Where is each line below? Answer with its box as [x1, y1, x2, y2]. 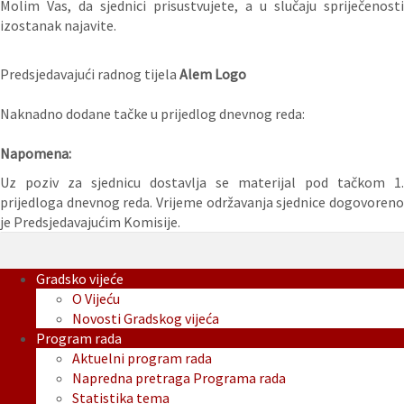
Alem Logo [179, 65, 246, 84]
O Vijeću [72, 289, 120, 308]
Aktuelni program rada [72, 349, 212, 368]
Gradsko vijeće [36, 270, 124, 289]
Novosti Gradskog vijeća [72, 309, 219, 328]
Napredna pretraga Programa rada [72, 369, 286, 388]
